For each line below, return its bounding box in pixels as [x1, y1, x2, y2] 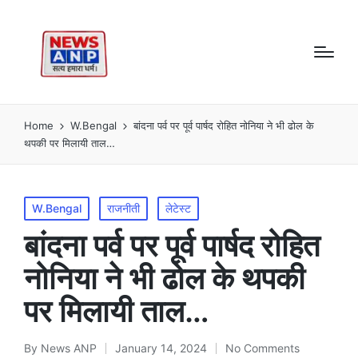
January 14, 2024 [115, 340, 207, 355]
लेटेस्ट [165, 201, 191, 215]
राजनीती [107, 201, 140, 215]
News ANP [41, 340, 97, 355]
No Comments [225, 340, 300, 355]
